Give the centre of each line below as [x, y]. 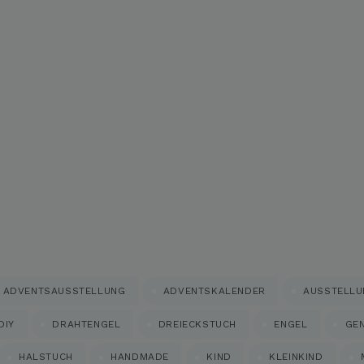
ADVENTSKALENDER [214, 290]
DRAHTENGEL [87, 324]
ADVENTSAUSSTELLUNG [64, 290]
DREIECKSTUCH [197, 324]
